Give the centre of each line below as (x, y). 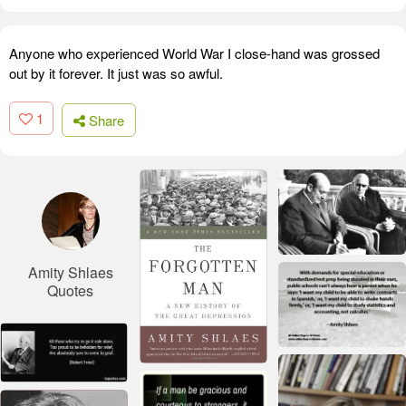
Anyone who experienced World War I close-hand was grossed (194, 53)
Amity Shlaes (70, 272)
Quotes (70, 290)
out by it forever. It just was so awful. (116, 73)
